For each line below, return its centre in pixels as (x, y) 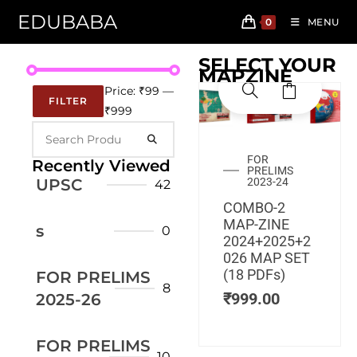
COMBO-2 (254, 208)
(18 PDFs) (254, 275)
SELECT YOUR (267, 65)
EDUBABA (68, 22)
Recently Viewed (101, 166)
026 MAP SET (267, 258)
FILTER (69, 101)
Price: (122, 91)
